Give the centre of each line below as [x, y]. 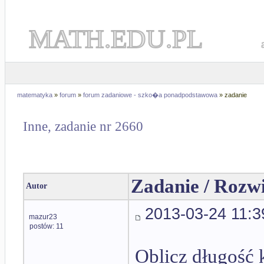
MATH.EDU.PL [116, 39]
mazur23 [43, 217]
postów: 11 [47, 226]
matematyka [35, 95]
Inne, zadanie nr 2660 [83, 127]
